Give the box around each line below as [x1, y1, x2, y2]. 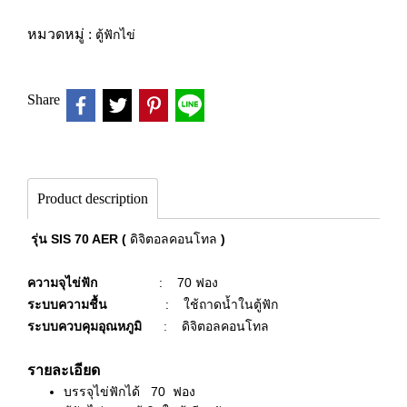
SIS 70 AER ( [51, 232, 130, 246]
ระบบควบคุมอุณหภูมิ [27, 320, 142, 333]
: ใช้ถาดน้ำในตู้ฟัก [111, 297, 278, 312]
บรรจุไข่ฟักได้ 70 [64, 384, 165, 399]
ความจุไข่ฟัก [27, 275, 97, 290]
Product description [37, 191, 148, 206]
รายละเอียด [27, 362, 100, 378]
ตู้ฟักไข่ [95, 28, 135, 42]
